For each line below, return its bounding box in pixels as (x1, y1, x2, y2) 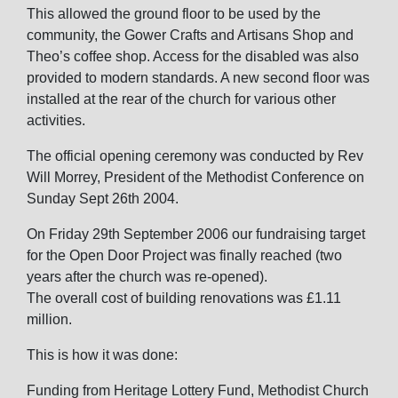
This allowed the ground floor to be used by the (27, 6, 321, 21)
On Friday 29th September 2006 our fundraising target (27, 227, 365, 242)
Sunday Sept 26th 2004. (27, 191, 179, 206)
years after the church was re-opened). (27, 269, 267, 284)
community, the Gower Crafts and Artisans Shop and (27, 28, 354, 43)
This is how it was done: (27, 347, 178, 362)
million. (27, 312, 72, 327)
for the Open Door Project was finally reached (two (27, 248, 342, 263)
